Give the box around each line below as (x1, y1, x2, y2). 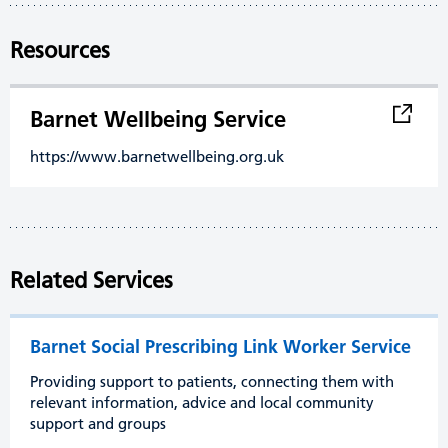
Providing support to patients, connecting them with (30, 372, 394, 391)
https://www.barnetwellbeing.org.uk (30, 147, 284, 166)
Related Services (10, 267, 173, 294)
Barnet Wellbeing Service (30, 105, 286, 133)
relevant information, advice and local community (30, 393, 374, 412)
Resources (10, 37, 110, 64)
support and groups (30, 414, 166, 433)
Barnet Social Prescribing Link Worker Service (30, 335, 411, 358)
